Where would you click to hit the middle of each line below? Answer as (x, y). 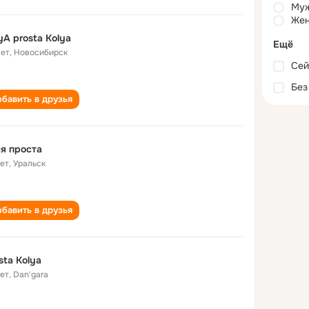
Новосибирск (41, 52)
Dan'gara (31, 275)
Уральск (29, 163)
